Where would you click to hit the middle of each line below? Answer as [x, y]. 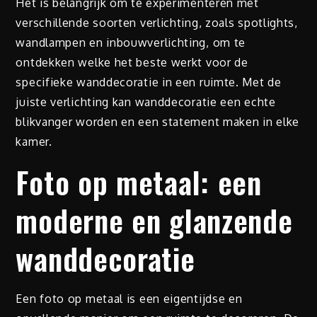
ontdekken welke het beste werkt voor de [132, 63]
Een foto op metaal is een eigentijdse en [129, 299]
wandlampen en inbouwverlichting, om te [131, 43]
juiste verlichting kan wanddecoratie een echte [146, 102]
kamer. [34, 142]
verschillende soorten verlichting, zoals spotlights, [157, 23]
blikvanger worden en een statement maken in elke [158, 122]
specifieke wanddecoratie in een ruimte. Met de [149, 82]
